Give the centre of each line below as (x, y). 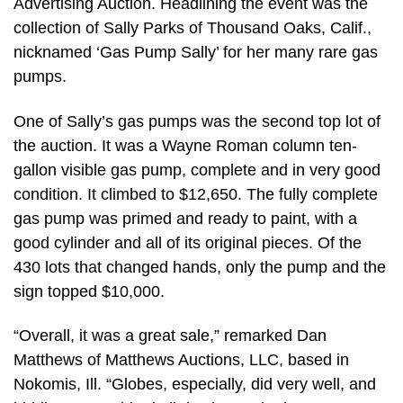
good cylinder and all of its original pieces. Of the (188, 242)
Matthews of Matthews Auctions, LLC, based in (181, 360)
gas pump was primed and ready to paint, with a (185, 218)
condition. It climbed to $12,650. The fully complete (196, 194)
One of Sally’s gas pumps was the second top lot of (197, 121)
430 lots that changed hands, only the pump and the (200, 267)
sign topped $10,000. (89, 291)
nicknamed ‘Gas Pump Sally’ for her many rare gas (196, 53)
